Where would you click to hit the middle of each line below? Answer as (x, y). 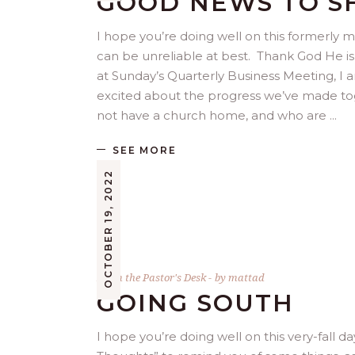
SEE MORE (145, 150)
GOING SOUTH (196, 303)
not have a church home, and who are (213, 116)
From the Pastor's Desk (151, 277)
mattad (246, 277)
